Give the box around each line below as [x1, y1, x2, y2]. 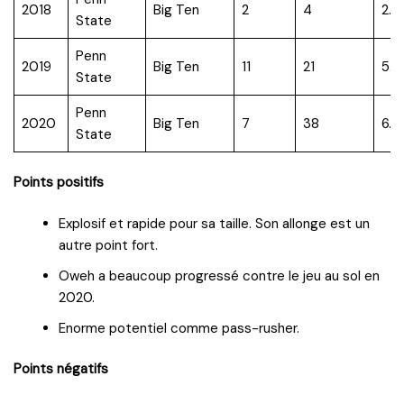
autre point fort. [59, 235, 158, 254]
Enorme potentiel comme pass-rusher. [59, 318, 299, 337]
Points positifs [14, 172, 104, 191]
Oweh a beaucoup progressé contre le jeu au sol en [59, 266, 380, 285]
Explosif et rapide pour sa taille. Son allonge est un [59, 214, 370, 233]
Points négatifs [14, 359, 108, 378]
